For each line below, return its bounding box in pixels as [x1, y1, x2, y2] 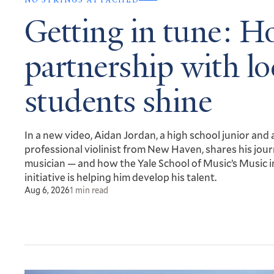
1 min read [70, 184, 108, 196]
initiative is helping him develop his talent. [24, 170, 218, 185]
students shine [24, 87, 212, 122]
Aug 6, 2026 [24, 184, 70, 196]
